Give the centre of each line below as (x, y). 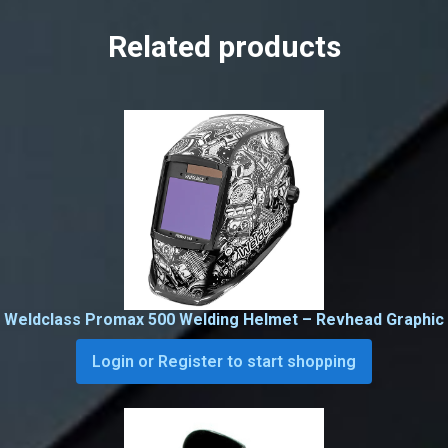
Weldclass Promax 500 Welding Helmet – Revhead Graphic (224, 320)
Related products (224, 47)
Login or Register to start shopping (224, 362)
